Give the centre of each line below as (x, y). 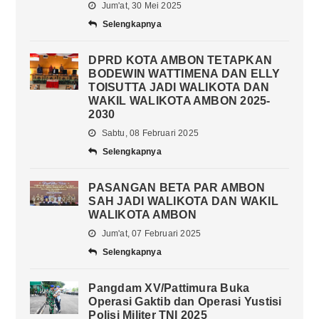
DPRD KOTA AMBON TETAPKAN (181, 61)
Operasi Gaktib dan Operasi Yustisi (185, 302)
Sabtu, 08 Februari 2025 (149, 134)
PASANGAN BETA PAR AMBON (177, 188)
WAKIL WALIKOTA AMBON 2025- (179, 101)
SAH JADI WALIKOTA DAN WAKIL (183, 202)
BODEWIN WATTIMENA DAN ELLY (184, 74)
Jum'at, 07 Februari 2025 (150, 234)
